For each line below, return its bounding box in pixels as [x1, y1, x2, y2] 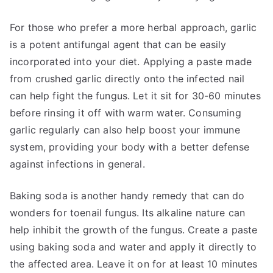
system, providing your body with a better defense [10, 141, 249, 153]
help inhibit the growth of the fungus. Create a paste [10, 224, 258, 236]
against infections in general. [10, 158, 145, 170]
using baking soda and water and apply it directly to [10, 241, 257, 253]
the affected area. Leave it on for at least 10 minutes [10, 258, 258, 270]
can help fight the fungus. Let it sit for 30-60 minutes [10, 90, 261, 102]
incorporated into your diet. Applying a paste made [10, 55, 252, 68]
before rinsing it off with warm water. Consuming [10, 107, 241, 119]
